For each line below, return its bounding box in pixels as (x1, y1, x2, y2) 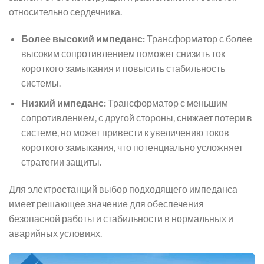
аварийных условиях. (9, 227, 102, 239)
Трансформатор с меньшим (105, 97, 228, 109)
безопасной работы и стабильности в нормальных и (9, 213, 233, 225)
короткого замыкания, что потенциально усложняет (21, 141, 243, 153)
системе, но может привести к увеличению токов (21, 127, 229, 138)
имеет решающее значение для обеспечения (9, 198, 204, 210)
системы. (21, 77, 61, 88)
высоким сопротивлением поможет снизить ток (21, 47, 225, 59)
